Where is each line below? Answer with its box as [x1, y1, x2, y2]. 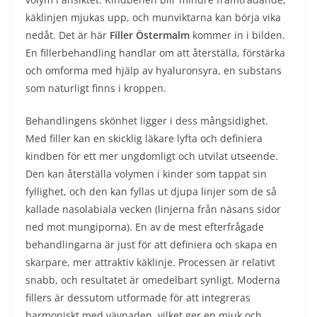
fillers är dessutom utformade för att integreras [25, 291, 250, 304]
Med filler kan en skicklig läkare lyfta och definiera [25, 132, 263, 145]
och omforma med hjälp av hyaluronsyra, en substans [25, 64, 282, 77]
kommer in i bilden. [190, 28, 285, 42]
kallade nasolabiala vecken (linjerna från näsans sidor [25, 202, 281, 216]
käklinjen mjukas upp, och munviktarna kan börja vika [25, 11, 281, 24]
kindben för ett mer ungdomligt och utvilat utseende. [25, 149, 278, 163]
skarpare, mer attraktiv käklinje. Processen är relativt [25, 255, 275, 269]
